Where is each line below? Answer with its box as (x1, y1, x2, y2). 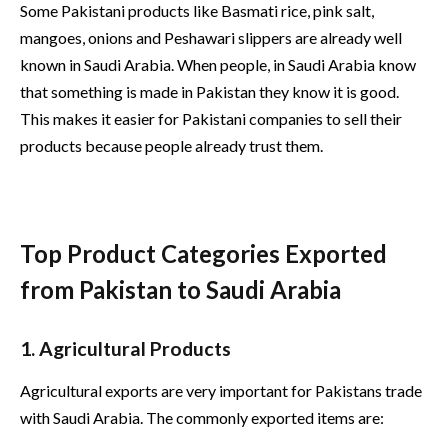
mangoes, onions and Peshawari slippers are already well (20, 27, 402, 47)
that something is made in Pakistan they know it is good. (20, 81, 399, 101)
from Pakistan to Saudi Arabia (20, 274, 341, 304)
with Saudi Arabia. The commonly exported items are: (20, 408, 384, 428)
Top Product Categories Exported (20, 238, 387, 268)
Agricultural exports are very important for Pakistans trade (20, 381, 422, 401)
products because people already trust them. (20, 135, 323, 155)
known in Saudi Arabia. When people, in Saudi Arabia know (20, 54, 416, 74)
